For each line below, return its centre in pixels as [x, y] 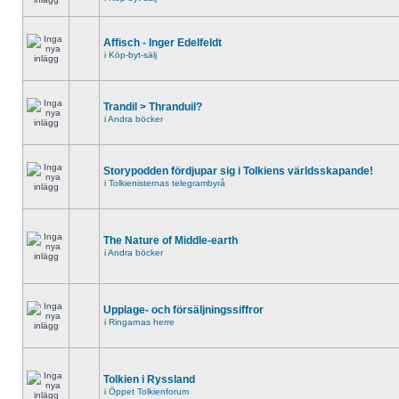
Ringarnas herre [142, 322]
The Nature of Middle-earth [171, 240]
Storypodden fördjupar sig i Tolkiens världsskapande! [238, 171]
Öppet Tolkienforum [149, 391]
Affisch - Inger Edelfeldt [163, 43]
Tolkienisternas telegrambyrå [167, 183]
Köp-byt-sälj [133, 55]
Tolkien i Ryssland [149, 379]
